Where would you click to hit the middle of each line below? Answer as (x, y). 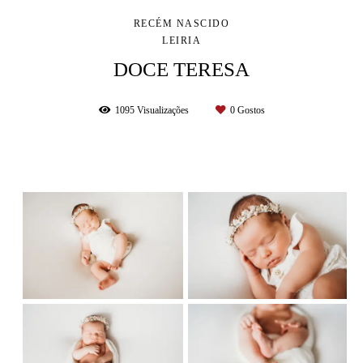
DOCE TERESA (181, 69)
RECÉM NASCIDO (181, 23)
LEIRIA (181, 40)
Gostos (250, 110)
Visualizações (162, 110)
